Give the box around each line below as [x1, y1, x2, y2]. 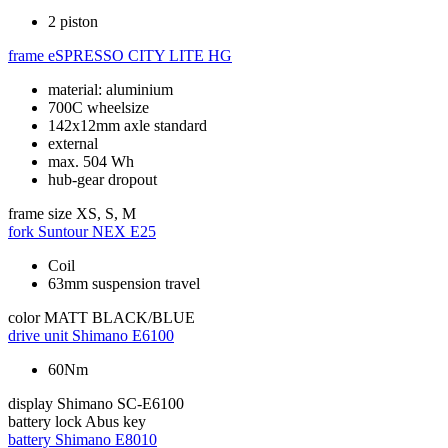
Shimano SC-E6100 [57, 395, 184, 413]
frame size [8, 205, 72, 223]
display [8, 395, 53, 413]
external [48, 135, 98, 153]
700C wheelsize [48, 99, 149, 117]
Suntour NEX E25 [38, 223, 156, 241]
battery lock [8, 413, 82, 431]
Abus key [85, 413, 146, 431]
